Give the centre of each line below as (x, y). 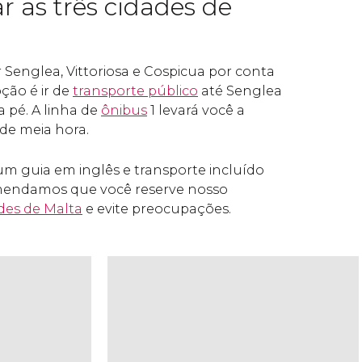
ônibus (124, 110)
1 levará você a (196, 110)
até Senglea (240, 91)
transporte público (135, 91)
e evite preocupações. (157, 209)
